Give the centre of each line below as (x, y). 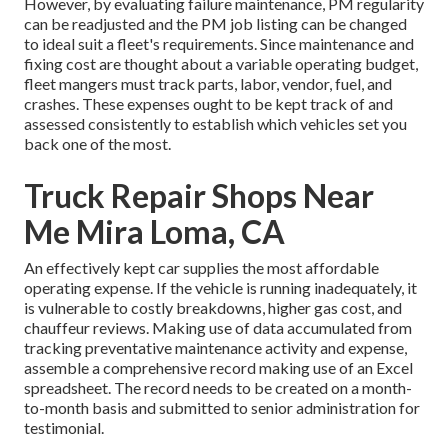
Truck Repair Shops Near (199, 196)
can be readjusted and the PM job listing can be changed (215, 24)
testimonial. (64, 428)
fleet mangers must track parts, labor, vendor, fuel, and (208, 84)
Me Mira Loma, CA (154, 232)
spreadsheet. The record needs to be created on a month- (218, 388)
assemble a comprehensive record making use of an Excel (218, 368)
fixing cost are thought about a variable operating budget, (221, 64)
